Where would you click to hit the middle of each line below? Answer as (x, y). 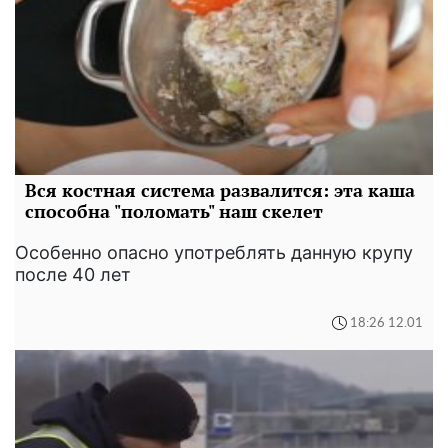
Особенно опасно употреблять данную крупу (214, 253)
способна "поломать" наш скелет (174, 211)
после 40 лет (73, 275)
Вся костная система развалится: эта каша (220, 190)
